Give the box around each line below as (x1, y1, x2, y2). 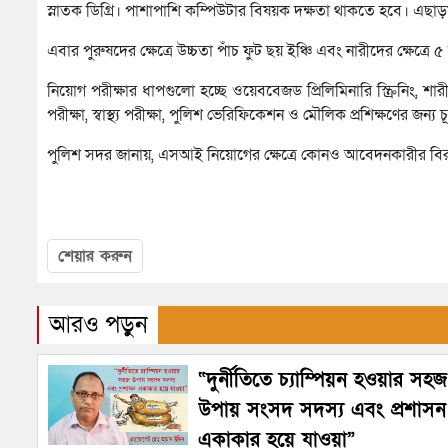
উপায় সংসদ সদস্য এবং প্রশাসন (198, 397, 446, 424)
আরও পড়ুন (49, 309, 148, 341)
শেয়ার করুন (58, 245, 132, 268)
